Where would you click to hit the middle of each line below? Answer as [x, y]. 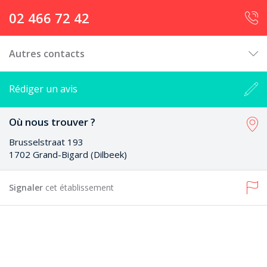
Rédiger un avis [43, 89]
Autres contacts [47, 54]
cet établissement [80, 187]
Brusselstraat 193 [46, 142]
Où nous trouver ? [52, 122]
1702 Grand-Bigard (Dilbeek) [68, 154]
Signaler [27, 187]
